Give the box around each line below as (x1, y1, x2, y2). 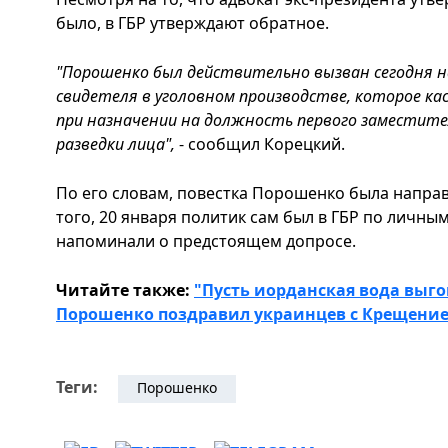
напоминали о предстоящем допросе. (56, 229, 356, 252)
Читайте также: (56, 278, 194, 301)
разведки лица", (56, 132, 179, 155)
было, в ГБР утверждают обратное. (56, 11, 329, 34)
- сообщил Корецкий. (179, 132, 345, 155)
